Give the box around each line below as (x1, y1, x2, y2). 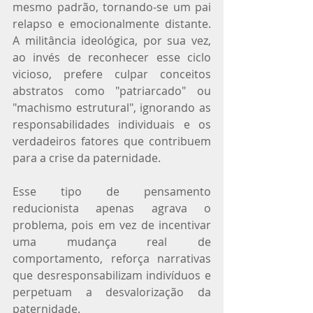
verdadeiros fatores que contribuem (13, 133, 211, 149)
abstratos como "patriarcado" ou (13, 82, 211, 99)
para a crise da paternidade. (13, 150, 161, 166)
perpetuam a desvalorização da (13, 284, 211, 300)
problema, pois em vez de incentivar (13, 217, 211, 233)
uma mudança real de (13, 233, 211, 249)
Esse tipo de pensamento (13, 183, 211, 199)
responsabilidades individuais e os (13, 116, 211, 132)
